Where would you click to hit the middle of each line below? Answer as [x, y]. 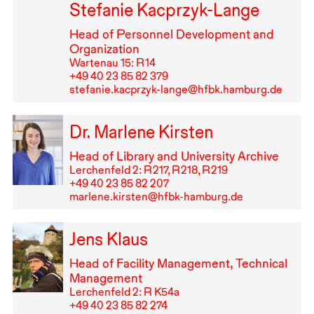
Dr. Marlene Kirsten [141, 131]
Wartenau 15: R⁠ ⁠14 [112, 62]
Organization [104, 48]
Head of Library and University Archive [174, 156]
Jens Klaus [108, 239]
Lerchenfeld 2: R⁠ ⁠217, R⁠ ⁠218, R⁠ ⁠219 [148, 170]
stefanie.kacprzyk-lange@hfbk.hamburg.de [176, 89]
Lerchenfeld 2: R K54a [124, 292]
